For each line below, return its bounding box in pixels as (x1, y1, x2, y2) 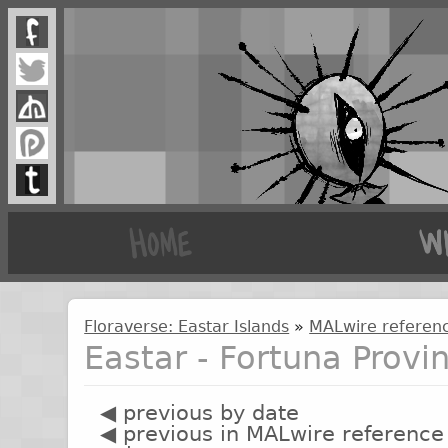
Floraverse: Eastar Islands (84, 317, 290, 336)
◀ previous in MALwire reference (100, 421, 445, 446)
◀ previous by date (100, 400, 300, 425)
